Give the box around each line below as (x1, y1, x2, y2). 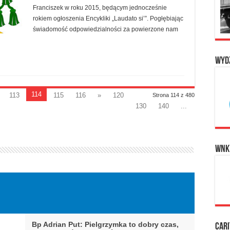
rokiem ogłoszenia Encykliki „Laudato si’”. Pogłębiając (33, 15, 183, 23)
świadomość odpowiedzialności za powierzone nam (33, 26, 178, 33)
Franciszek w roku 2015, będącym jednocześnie (33, 4, 167, 12)
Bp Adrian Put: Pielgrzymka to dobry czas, (32, 220, 179, 229)
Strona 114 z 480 (152, 92, 195, 99)
